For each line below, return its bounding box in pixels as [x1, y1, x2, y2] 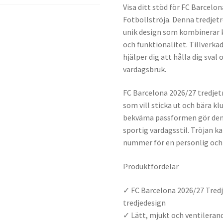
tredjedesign [123, 197, 166, 208]
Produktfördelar [123, 161, 179, 171]
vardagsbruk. [123, 64, 167, 74]
